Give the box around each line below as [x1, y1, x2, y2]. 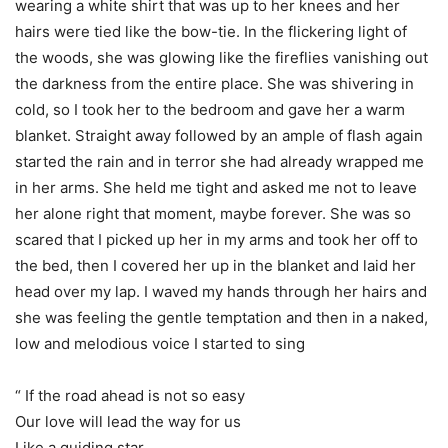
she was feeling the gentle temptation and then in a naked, [15, 308, 428, 327]
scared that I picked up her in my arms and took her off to [15, 230, 418, 249]
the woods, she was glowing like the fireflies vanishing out [15, 48, 428, 67]
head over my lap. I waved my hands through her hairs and [15, 282, 427, 301]
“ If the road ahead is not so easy [15, 386, 245, 405]
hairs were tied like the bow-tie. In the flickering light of [15, 22, 407, 41]
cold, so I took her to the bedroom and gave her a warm [15, 100, 405, 119]
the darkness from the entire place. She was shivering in [15, 74, 414, 93]
